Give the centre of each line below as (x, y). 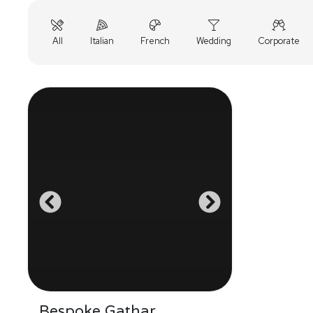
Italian (102, 41)
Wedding (214, 41)
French (155, 41)
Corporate (279, 41)
